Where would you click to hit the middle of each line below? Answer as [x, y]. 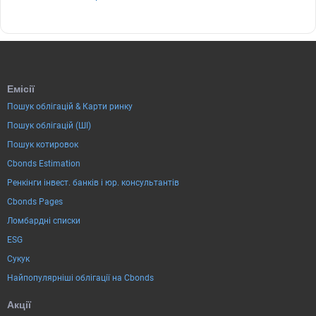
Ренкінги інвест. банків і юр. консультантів [93, 182]
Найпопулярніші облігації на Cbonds [80, 278]
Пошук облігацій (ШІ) [49, 125]
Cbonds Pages [35, 201]
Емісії [21, 89]
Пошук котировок [43, 144]
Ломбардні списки [44, 220]
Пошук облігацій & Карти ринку [70, 106]
